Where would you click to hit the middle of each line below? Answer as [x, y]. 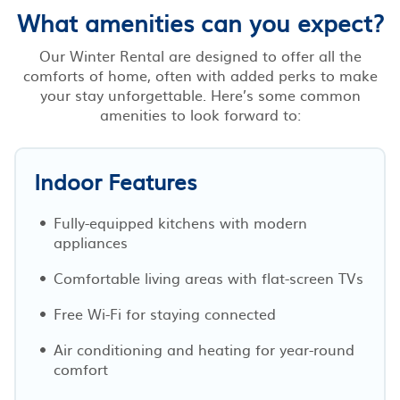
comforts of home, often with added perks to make [200, 75]
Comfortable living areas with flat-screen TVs [208, 277]
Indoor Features [115, 181]
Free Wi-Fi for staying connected [165, 313]
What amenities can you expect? [200, 21]
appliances [91, 242]
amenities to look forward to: [200, 114]
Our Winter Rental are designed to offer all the [200, 55]
